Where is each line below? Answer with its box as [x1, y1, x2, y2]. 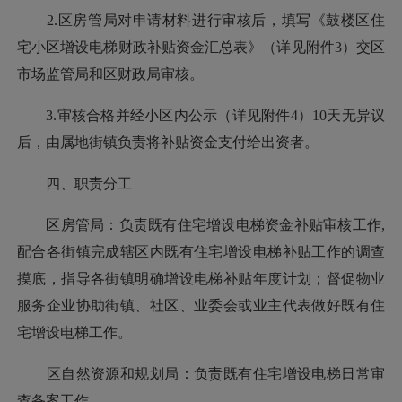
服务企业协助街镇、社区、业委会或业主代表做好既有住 [17, 297, 385, 313]
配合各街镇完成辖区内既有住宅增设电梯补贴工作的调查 [17, 243, 385, 259]
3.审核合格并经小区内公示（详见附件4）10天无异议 [17, 107, 385, 123]
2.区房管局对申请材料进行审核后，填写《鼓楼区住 [17, 12, 385, 28]
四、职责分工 [17, 175, 132, 191]
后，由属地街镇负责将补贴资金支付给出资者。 [17, 134, 319, 150]
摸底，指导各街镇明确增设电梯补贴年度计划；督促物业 [17, 270, 385, 286]
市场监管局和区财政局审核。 [17, 66, 204, 82]
